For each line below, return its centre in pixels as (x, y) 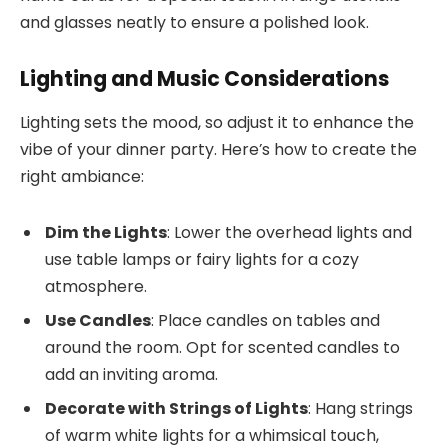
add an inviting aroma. (131, 375)
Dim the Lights (106, 233)
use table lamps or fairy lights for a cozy (202, 260)
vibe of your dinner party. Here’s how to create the (218, 150)
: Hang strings (360, 409)
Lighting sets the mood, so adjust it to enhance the (217, 123)
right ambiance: (82, 177)
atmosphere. (96, 287)
